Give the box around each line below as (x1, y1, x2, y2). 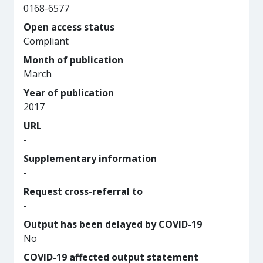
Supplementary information (23, 152, 157, 165)
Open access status (23, 21, 114, 33)
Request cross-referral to (23, 185, 143, 198)
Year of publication (23, 86, 114, 99)
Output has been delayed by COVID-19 (23, 218, 202, 231)
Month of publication (23, 53, 123, 66)
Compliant (23, 35, 69, 48)
